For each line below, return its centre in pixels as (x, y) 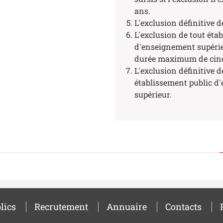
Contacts (183, 206)
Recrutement (61, 206)
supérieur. (153, 94)
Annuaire (126, 206)
